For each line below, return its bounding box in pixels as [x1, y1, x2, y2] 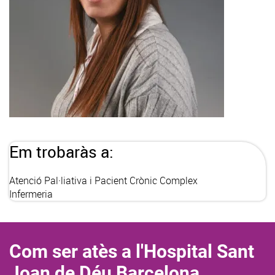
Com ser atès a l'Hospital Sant [9, 241, 254, 263]
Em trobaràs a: [9, 141, 114, 163]
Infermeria [9, 187, 53, 201]
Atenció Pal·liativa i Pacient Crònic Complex [9, 174, 198, 188]
